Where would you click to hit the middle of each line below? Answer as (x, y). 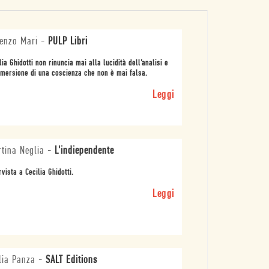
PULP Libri (68, 41)
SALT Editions (71, 260)
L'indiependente (84, 151)
